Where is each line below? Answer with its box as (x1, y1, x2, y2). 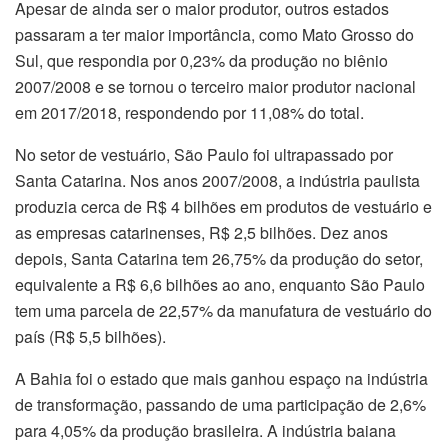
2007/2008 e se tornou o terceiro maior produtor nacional (15, 75, 416, 99)
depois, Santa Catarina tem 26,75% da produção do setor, (15, 247, 423, 271)
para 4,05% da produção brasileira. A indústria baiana (15, 419, 396, 443)
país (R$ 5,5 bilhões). (15, 325, 166, 349)
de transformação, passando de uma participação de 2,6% (15, 393, 426, 417)
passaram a (15, 23, 102, 47)
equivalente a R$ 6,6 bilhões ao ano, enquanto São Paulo (15, 273, 425, 297)
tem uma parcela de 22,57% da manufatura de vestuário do (15, 299, 432, 323)
